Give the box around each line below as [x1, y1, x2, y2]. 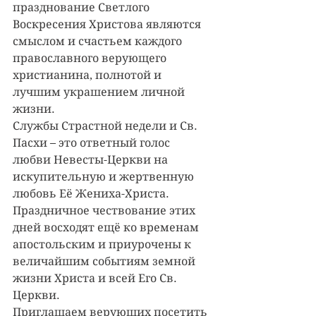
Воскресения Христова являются [13, 18, 204, 31]
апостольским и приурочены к [13, 238, 194, 251]
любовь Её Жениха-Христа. [13, 187, 172, 200]
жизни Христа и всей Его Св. [13, 272, 180, 285]
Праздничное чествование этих [13, 204, 198, 217]
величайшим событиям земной [13, 255, 198, 268]
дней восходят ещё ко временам [13, 221, 202, 234]
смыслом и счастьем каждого [13, 35, 185, 48]
